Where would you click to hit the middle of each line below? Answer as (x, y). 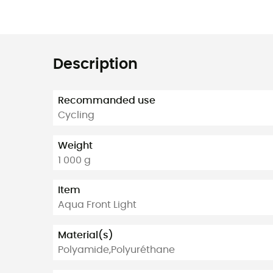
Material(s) (86, 235)
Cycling (76, 115)
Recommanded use (107, 101)
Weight (75, 145)
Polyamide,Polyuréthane (116, 250)
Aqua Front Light (97, 205)
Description (95, 65)
